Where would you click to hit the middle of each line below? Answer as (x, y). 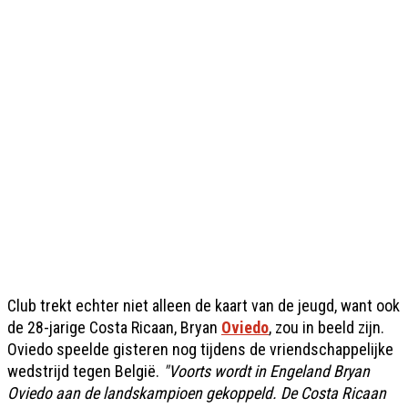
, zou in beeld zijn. (326, 327)
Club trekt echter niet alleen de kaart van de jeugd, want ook (204, 306)
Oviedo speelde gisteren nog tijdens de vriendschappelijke (200, 349)
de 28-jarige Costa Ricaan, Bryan (114, 327)
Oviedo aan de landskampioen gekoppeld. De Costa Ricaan (197, 393)
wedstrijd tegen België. (85, 371)
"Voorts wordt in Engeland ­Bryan (266, 371)
